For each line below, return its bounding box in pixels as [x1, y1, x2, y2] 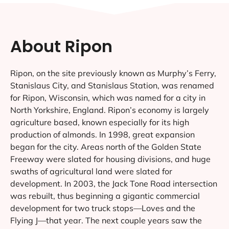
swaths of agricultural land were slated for [10, 166, 172, 176]
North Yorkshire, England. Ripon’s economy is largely [10, 104, 209, 115]
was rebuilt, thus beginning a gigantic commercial [10, 190, 200, 201]
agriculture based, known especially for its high [10, 117, 189, 127]
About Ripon [10, 34, 112, 58]
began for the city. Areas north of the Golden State [10, 141, 201, 152]
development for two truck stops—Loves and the [10, 202, 195, 213]
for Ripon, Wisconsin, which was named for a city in [10, 92, 205, 103]
